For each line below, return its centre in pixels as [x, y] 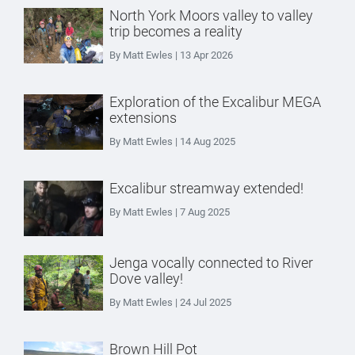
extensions [143, 118]
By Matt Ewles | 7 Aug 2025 [170, 212]
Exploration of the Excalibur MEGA [215, 102]
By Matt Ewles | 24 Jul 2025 [170, 302]
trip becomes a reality [176, 31]
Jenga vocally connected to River [211, 263]
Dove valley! [146, 279]
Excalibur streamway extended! [206, 188]
